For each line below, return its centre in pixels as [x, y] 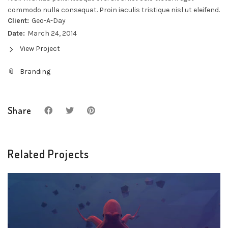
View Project [40, 48]
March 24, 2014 [52, 33]
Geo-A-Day [49, 20]
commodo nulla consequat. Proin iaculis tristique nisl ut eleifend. [114, 10]
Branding [35, 71]
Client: [18, 20]
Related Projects [48, 153]
